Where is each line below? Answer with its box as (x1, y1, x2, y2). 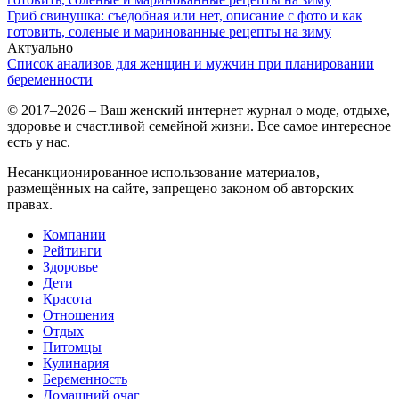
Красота (43, 291, 92, 307)
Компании (43, 227, 106, 243)
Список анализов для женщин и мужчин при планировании (7, 56, 374, 72)
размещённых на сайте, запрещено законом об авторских (7, 181, 354, 197)
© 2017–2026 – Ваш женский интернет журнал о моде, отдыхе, (7, 102, 390, 118)
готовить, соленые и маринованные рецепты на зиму (7, 24, 331, 40)
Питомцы (43, 339, 102, 355)
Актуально (7, 40, 73, 56)
